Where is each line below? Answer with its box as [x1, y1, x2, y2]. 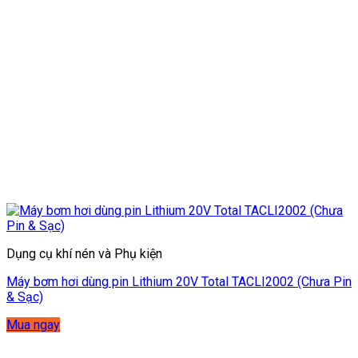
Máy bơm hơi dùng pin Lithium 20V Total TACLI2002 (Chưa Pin [6, 273, 352, 289]
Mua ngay [6, 316, 60, 332]
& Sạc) [6, 288, 43, 304]
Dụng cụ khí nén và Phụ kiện [6, 245, 162, 261]
